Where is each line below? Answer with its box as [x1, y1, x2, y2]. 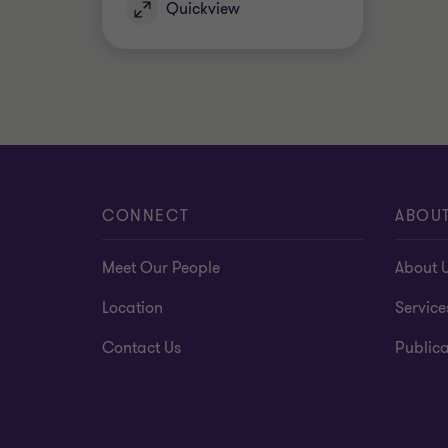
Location [102, 297, 163, 319]
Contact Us [102, 337, 181, 359]
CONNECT [102, 205, 190, 227]
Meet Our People [102, 257, 220, 279]
